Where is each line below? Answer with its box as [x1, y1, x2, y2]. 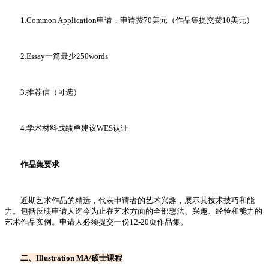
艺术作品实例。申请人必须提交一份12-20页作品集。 [5, 217, 188, 227]
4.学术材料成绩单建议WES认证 [5, 124, 128, 133]
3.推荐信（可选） [5, 88, 81, 97]
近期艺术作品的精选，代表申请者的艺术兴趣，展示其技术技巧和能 [5, 196, 255, 205]
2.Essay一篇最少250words [5, 52, 108, 61]
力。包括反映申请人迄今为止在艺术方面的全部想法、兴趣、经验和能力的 [5, 207, 262, 216]
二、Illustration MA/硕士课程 [20, 253, 122, 263]
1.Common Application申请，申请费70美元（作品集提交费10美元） [5, 16, 254, 25]
